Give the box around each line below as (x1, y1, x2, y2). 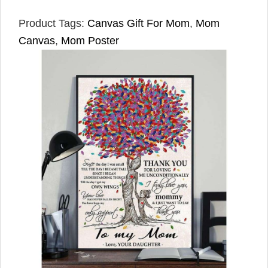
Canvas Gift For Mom (87, 17, 190, 29)
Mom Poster (61, 34, 119, 47)
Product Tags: (19, 17, 87, 29)
